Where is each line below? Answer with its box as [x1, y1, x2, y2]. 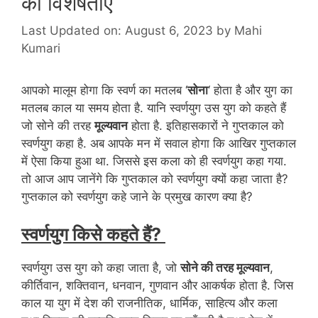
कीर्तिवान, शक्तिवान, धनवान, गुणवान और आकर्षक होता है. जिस [21, 278, 293, 293]
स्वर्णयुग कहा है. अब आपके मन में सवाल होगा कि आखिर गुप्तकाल [21, 136, 296, 150]
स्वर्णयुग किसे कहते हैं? [21, 224, 165, 246]
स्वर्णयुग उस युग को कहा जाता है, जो [21, 261, 180, 275]
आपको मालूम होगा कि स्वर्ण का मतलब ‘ [21, 82, 187, 97]
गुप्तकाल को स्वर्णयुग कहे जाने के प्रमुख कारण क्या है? [21, 189, 253, 204]
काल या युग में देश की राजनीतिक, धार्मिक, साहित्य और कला [21, 296, 278, 311]
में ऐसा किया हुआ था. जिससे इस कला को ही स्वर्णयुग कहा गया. [21, 153, 287, 168]
